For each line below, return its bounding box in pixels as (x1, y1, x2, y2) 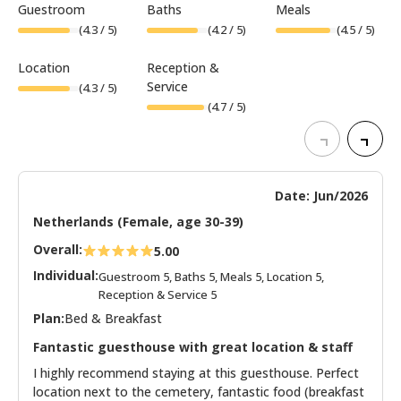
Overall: (33, 240, 82, 258)
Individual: (33, 266, 98, 284)
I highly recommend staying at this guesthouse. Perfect (33, 363, 359, 381)
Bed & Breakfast (64, 309, 162, 327)
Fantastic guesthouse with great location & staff (33, 337, 353, 355)
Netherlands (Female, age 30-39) (33, 212, 243, 230)
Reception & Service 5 (98, 286, 217, 303)
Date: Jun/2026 (275, 186, 368, 204)
